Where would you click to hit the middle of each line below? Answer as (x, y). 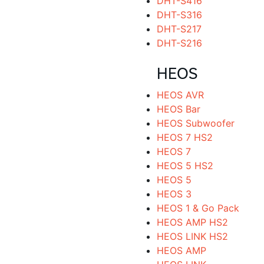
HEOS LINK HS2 (192, 236)
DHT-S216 (179, 43)
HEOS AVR (180, 95)
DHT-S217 (179, 29)
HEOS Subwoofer (195, 123)
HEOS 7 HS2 (184, 137)
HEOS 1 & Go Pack (198, 208)
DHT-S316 (179, 15)
